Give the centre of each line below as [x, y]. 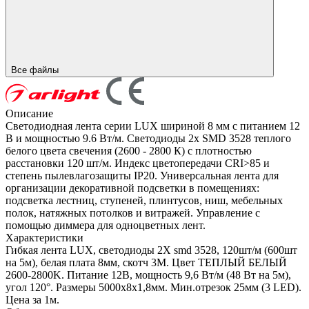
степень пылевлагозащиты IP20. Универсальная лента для [142, 176]
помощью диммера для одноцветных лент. [106, 226]
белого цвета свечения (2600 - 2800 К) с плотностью [129, 151]
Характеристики [44, 238]
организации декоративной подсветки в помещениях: [132, 188]
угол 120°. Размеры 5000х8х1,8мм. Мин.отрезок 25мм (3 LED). [153, 288]
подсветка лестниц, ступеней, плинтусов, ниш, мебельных [144, 201]
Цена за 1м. [32, 300]
